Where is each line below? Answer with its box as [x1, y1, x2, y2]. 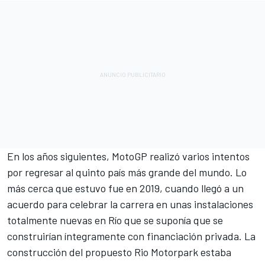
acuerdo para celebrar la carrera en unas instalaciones [7, 198, 253, 211]
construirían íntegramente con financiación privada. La [7, 230, 256, 243]
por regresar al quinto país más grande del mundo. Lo [7, 166, 247, 179]
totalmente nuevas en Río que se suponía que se [7, 214, 223, 227]
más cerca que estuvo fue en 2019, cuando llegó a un [7, 182, 244, 195]
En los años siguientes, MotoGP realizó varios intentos [7, 150, 250, 163]
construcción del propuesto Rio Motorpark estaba [7, 245, 231, 259]
